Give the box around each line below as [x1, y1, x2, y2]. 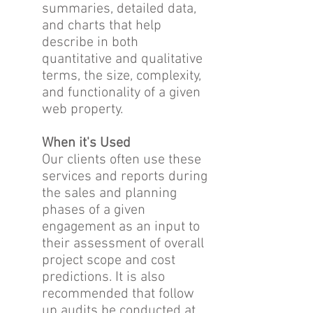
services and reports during [42, 168, 208, 185]
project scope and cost [42, 252, 175, 269]
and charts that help [42, 17, 161, 34]
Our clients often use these [42, 152, 201, 168]
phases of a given [42, 202, 145, 219]
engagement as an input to [42, 219, 200, 235]
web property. [42, 101, 123, 118]
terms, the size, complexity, [42, 68, 201, 85]
